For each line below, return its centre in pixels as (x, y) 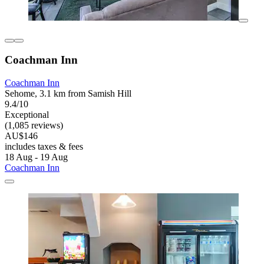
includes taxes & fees (44, 147)
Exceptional (27, 115)
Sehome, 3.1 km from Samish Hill (68, 94)
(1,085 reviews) (34, 126)
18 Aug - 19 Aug (36, 157)
